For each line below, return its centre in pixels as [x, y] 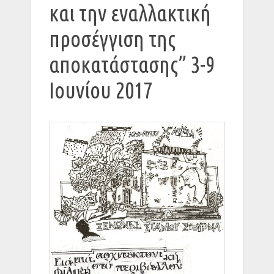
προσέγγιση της [112, 39]
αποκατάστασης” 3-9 [132, 65]
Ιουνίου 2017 [101, 90]
